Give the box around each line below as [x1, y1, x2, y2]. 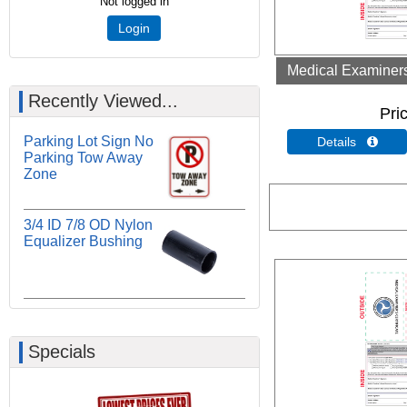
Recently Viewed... [28, 91, 178, 111]
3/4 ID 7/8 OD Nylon [24, 217, 153, 233]
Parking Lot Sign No [24, 134, 154, 149]
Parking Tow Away [24, 150, 143, 165]
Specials [28, 341, 95, 362]
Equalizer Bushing [24, 233, 143, 250]
